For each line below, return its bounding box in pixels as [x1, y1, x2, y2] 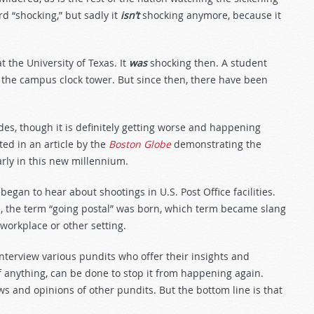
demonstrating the [171, 137, 261, 151]
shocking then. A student [147, 56, 267, 69]
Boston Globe [109, 137, 171, 151]
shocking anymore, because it [139, 8, 281, 22]
